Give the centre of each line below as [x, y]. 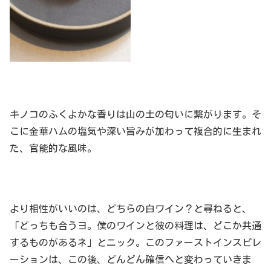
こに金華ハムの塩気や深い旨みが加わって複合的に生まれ [135, 131]
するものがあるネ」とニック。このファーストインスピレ [135, 243]
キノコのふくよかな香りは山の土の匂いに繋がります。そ [135, 114]
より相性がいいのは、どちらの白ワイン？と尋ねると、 [131, 209]
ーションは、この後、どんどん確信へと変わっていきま [131, 260]
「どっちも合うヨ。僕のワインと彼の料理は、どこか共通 [135, 226]
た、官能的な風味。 [53, 148]
